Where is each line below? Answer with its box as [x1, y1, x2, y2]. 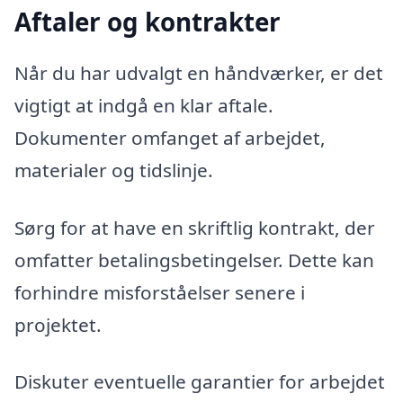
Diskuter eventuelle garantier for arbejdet [14, 369, 385, 395]
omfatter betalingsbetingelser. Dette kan [14, 246, 374, 273]
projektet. [14, 311, 102, 337]
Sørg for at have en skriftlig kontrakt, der [14, 214, 375, 240]
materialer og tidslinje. [14, 157, 213, 184]
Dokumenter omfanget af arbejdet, [14, 125, 326, 151]
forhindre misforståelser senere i [14, 279, 305, 305]
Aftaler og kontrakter [14, 4, 281, 39]
